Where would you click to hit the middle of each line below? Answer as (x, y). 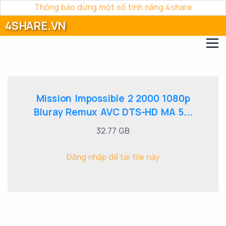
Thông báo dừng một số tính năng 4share (113, 7)
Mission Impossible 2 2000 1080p (113, 98)
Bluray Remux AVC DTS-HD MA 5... (113, 112)
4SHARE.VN (36, 26)
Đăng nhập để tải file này (113, 157)
